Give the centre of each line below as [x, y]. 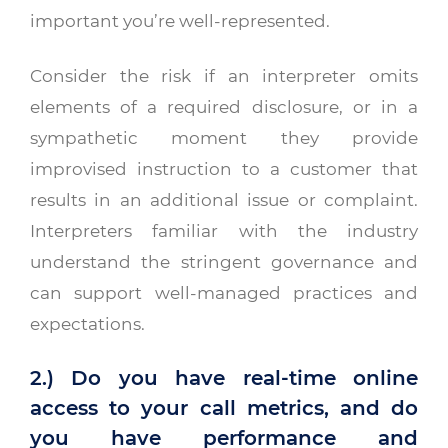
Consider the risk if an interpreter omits [224, 76]
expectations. [87, 324]
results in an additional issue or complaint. [224, 200]
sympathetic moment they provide [224, 138]
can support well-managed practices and [224, 293]
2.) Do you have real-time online [224, 378]
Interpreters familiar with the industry [224, 231]
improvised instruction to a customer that [224, 169]
